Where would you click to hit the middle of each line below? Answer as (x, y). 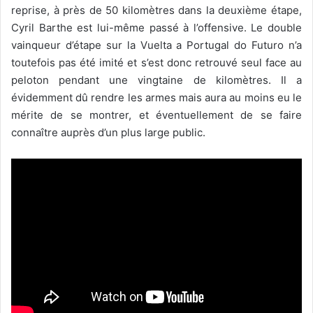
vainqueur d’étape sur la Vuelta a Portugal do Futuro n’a (156, 45)
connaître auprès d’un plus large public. (108, 133)
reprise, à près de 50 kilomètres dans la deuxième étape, (156, 10)
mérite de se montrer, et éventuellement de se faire (156, 115)
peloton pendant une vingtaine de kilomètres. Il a (156, 80)
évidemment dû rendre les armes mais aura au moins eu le (156, 98)
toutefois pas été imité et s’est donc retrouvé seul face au (156, 63)
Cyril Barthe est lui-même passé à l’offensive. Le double (156, 28)
